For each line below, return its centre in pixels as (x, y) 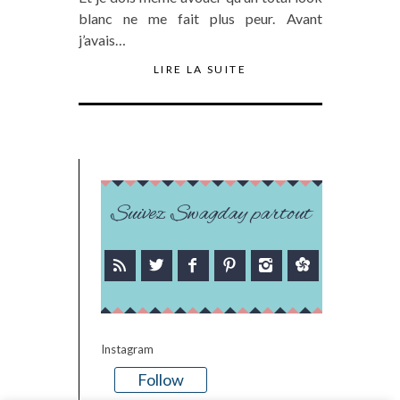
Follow (160, 379)
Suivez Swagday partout (211, 214)
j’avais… (102, 39)
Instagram (127, 349)
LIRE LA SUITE (200, 69)
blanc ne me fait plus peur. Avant (200, 18)
